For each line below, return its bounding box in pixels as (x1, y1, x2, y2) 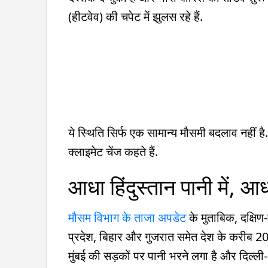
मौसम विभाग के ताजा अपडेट (68, 209, 186, 226)
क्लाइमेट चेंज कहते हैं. (68, 143, 158, 160)
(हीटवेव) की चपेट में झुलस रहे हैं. (68, 8, 203, 25)
